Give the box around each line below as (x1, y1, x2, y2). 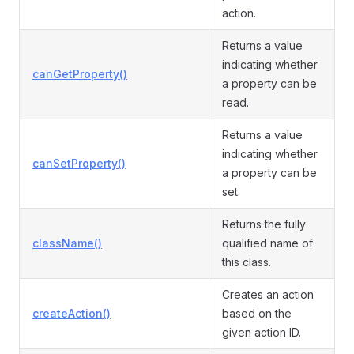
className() (32, 236, 102, 250)
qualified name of (222, 236, 313, 250)
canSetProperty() (32, 156, 126, 170)
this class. (222, 255, 271, 269)
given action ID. (222, 326, 301, 339)
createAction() (32, 307, 111, 320)
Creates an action (222, 288, 314, 301)
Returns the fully (222, 217, 306, 231)
